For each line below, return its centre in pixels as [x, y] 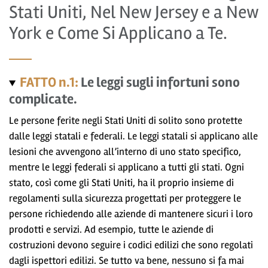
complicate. [43, 99]
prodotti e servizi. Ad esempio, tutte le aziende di [111, 229]
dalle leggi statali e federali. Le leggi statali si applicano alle [133, 136]
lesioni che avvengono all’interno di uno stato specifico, [125, 151]
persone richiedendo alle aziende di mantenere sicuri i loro [131, 214]
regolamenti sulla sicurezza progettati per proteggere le [125, 198]
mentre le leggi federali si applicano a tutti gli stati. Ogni [127, 167]
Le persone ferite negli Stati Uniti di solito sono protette [126, 120]
